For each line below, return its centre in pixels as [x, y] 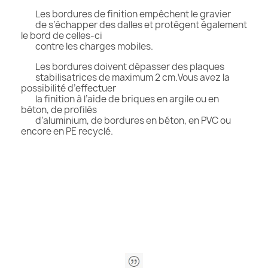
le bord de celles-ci [62, 35]
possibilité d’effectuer [68, 88]
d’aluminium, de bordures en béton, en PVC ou [126, 120]
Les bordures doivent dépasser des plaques [123, 66]
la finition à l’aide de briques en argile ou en [120, 99]
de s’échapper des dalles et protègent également [134, 25]
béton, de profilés [59, 109]
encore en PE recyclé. [67, 131]
